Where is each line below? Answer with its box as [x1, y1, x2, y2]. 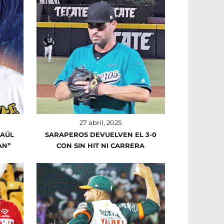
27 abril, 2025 [79, 118, 122, 126]
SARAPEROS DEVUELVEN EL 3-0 [44, 130, 156, 138]
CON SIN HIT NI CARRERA [56, 141, 145, 149]
